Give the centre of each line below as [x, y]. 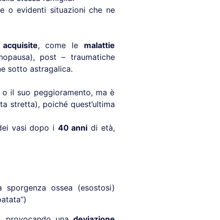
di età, [101, 128]
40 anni [73, 128]
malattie [99, 45]
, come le [61, 45]
